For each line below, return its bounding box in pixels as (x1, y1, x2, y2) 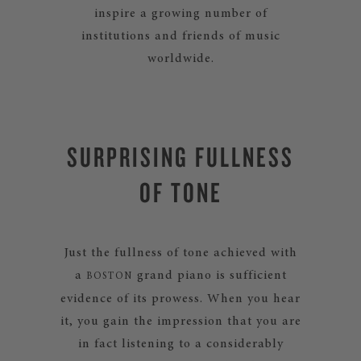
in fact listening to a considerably (77, 338, 284, 351)
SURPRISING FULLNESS (67, 139, 294, 174)
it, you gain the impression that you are (60, 315, 301, 328)
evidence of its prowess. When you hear (60, 293, 301, 305)
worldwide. (147, 52, 214, 65)
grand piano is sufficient (132, 269, 287, 282)
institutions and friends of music (81, 30, 280, 43)
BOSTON (85, 272, 133, 281)
